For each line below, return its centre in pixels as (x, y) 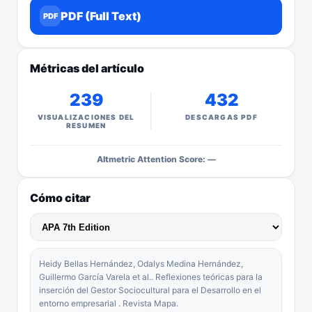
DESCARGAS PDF (221, 117)
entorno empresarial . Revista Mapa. (109, 303)
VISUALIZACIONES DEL (86, 117)
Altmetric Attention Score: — (156, 159)
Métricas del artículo (87, 68)
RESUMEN (86, 125)
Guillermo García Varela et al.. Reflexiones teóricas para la (151, 277)
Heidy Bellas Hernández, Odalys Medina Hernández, (141, 264)
